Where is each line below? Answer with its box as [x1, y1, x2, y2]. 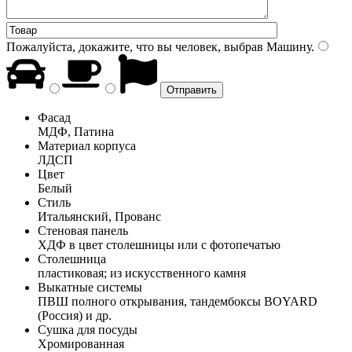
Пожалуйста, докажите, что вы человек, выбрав [6, 39, 263, 53]
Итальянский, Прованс [38, 209, 161, 223]
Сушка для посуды [38, 322, 137, 336]
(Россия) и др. [38, 308, 112, 322]
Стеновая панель [38, 223, 128, 237]
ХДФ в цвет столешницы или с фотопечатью [38, 237, 280, 251]
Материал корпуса [38, 138, 136, 152]
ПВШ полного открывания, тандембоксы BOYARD [38, 294, 317, 308]
